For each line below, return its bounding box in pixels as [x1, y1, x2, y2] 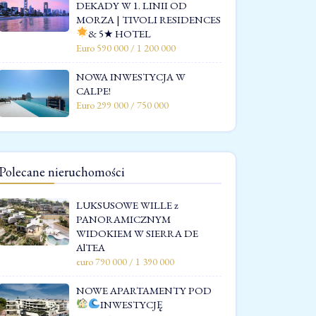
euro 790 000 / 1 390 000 [76, 255, 174, 268]
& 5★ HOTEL [88, 26, 152, 40]
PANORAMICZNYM [76, 212, 171, 226]
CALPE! [76, 83, 111, 97]
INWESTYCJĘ [100, 297, 163, 311]
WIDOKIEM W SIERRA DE [76, 226, 198, 240]
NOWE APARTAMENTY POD [76, 283, 212, 297]
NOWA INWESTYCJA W [76, 69, 186, 83]
